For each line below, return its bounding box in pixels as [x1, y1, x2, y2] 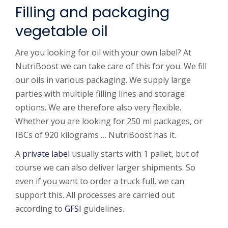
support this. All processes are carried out [15, 189, 175, 201]
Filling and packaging [15, 2, 169, 22]
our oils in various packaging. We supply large [15, 74, 191, 85]
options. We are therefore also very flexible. [15, 102, 181, 113]
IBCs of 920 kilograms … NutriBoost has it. [15, 129, 176, 140]
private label [22, 148, 70, 159]
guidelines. [81, 203, 124, 214]
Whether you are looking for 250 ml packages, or [15, 116, 203, 127]
